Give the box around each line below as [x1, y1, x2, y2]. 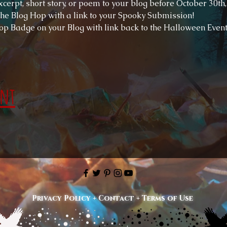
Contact [98, 194, 134, 203]
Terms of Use [141, 194, 193, 203]
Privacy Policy [31, 194, 91, 203]
